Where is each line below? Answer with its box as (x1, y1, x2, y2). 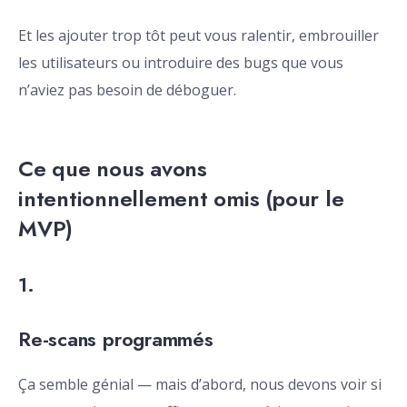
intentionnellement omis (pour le (18, 183, 344, 215)
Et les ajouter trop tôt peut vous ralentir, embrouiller (18, 25, 379, 46)
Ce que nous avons (18, 153, 207, 185)
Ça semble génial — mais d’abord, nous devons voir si (18, 374, 382, 395)
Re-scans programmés (18, 324, 213, 354)
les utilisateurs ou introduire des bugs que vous (18, 53, 343, 74)
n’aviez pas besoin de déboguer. (18, 80, 236, 101)
